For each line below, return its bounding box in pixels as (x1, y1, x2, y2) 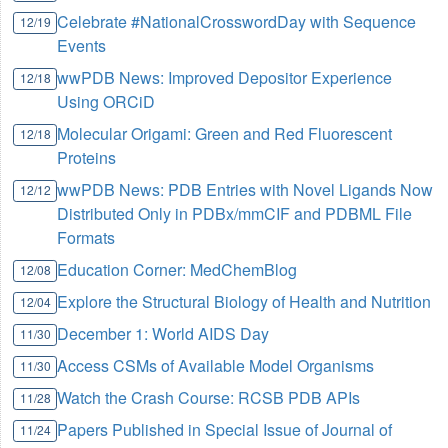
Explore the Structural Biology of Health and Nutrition (57, 290, 432, 314)
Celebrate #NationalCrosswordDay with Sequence (57, 10, 417, 34)
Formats (57, 226, 116, 250)
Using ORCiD (57, 90, 156, 114)
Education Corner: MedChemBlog (57, 258, 298, 282)
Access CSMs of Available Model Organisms (57, 354, 375, 378)
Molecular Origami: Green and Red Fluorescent (57, 122, 393, 146)
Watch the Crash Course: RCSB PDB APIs (57, 386, 361, 410)
